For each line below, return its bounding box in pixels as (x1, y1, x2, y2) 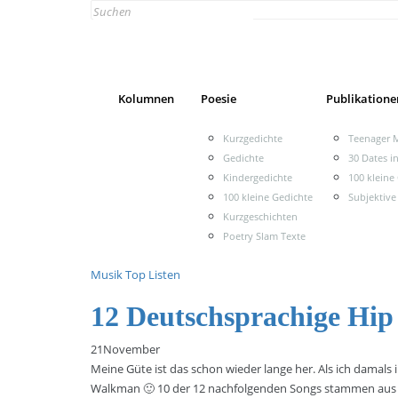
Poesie (201, 91, 236, 107)
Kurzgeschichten (223, 210, 298, 223)
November (103, 341, 160, 357)
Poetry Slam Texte (223, 229, 306, 243)
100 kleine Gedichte (223, 190, 313, 203)
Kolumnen (118, 91, 174, 107)
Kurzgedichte (223, 131, 283, 145)
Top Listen (125, 267, 180, 283)
